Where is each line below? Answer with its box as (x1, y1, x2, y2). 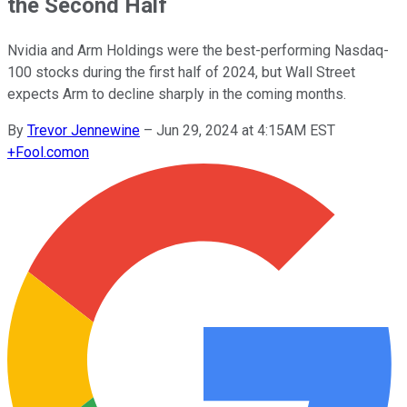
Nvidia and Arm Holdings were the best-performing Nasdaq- (7, 41, 389, 59)
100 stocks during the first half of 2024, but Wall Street (7, 63, 355, 81)
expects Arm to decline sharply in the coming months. (7, 84, 346, 103)
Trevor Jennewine (27, 121, 140, 139)
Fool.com (15, 143, 74, 161)
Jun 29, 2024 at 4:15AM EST (156, 121, 335, 139)
